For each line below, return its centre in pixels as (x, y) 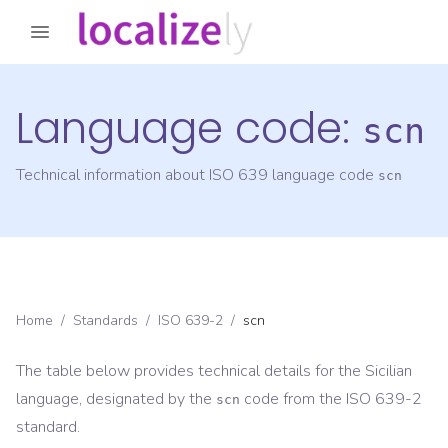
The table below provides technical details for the (190, 371)
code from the (293, 399)
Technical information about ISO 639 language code (197, 175)
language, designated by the (114, 399)
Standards (105, 321)
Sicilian (388, 371)
